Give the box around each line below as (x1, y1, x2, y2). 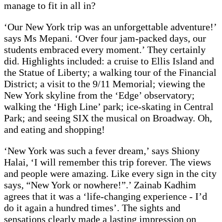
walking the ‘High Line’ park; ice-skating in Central (4, 101, 214, 112)
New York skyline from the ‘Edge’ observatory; (4, 90, 195, 101)
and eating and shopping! (4, 124, 108, 135)
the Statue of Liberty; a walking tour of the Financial (4, 67, 217, 78)
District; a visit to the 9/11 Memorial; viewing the (4, 78, 205, 90)
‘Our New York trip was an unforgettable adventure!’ (4, 21, 217, 33)
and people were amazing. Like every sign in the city (4, 168, 217, 179)
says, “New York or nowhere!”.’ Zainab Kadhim (4, 179, 196, 191)
